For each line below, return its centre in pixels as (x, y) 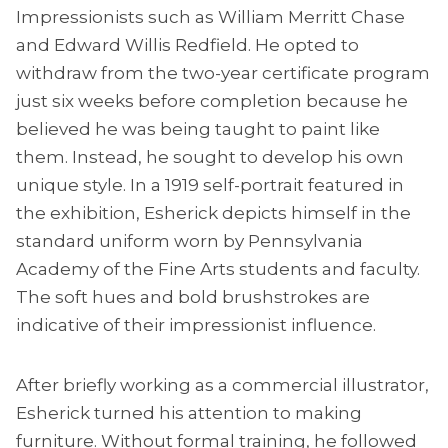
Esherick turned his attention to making (189, 413)
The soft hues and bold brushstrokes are (193, 297)
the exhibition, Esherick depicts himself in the (213, 213)
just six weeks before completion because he (212, 101)
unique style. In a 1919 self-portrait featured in (210, 185)
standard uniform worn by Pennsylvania (189, 241)
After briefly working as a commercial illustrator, (222, 385)
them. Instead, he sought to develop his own (210, 157)
